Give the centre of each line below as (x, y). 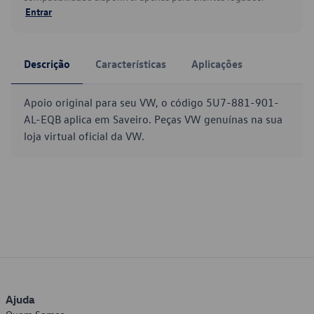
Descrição (47, 64)
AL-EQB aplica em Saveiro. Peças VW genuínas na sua (153, 119)
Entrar (39, 11)
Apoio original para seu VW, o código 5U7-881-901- (151, 102)
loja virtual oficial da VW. (84, 136)
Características (131, 64)
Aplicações (217, 64)
